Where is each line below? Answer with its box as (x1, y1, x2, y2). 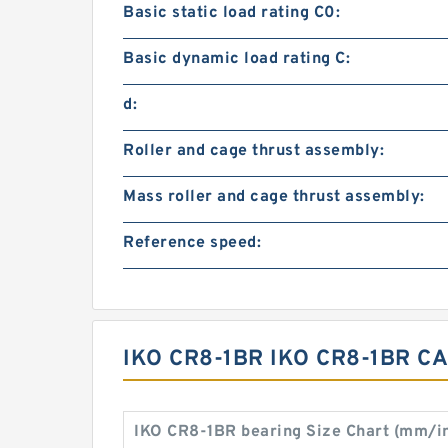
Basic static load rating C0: (123, 3, 340, 23)
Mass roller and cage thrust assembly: (123, 187, 425, 207)
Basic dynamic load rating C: (123, 49, 350, 69)
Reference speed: (123, 233, 261, 253)
